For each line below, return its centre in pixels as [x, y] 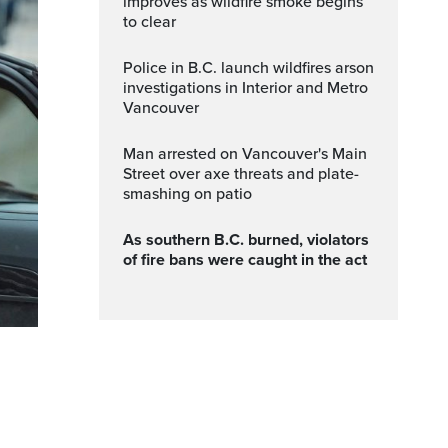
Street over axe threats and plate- [241, 174]
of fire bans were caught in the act [245, 260]
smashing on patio [187, 194]
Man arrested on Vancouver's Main [129, 154]
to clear [149, 22]
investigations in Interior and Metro [245, 88]
